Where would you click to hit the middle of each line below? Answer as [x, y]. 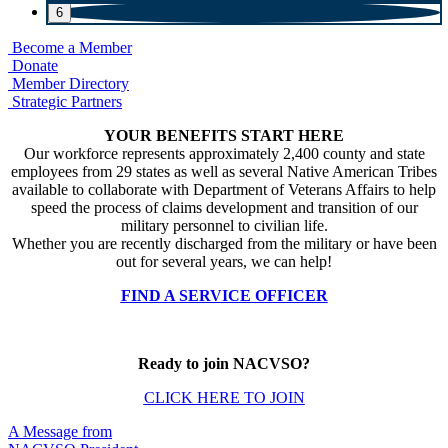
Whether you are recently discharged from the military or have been [224, 244]
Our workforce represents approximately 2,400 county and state [224, 154]
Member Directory [68, 84]
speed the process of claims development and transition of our [224, 208]
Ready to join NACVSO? [224, 364]
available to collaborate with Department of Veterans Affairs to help [224, 190]
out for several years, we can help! [224, 262]
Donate [33, 66]
